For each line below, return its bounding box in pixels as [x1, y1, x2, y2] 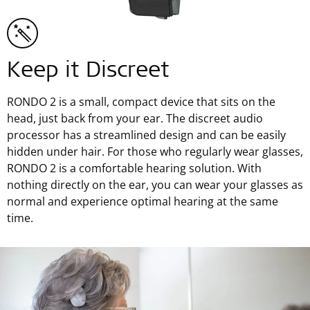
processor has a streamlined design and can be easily [7, 127, 286, 143]
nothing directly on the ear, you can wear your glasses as [7, 176, 303, 192]
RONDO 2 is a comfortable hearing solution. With [7, 160, 262, 176]
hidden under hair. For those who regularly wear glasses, [7, 143, 303, 159]
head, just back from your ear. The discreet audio [7, 110, 263, 126]
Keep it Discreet [7, 60, 169, 83]
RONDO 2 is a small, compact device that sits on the [7, 93, 275, 109]
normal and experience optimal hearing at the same [7, 193, 278, 209]
